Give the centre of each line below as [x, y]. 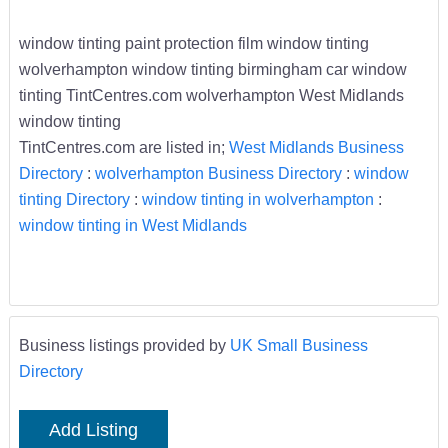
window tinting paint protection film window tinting [193, 42]
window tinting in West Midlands [132, 224]
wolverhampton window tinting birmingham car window [212, 68]
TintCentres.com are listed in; [123, 146]
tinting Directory [74, 198]
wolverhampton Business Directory [218, 172]
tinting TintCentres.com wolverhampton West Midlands [211, 94]
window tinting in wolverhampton [257, 198]
